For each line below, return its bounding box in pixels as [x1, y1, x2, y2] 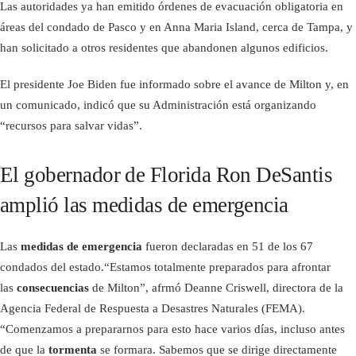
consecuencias [17, 281, 89, 295]
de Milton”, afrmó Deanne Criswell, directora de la [89, 281, 343, 295]
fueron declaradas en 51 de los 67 [142, 240, 313, 253]
